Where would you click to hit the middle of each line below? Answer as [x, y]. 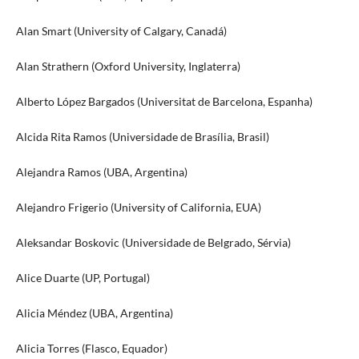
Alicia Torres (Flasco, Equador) [91, 349]
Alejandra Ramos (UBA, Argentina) [101, 172]
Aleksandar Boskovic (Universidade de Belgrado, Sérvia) [153, 243]
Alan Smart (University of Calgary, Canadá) [121, 31]
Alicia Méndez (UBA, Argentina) [94, 313]
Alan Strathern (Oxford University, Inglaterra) [128, 67]
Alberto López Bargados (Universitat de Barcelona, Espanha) [164, 102]
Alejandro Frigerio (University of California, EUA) [138, 208]
